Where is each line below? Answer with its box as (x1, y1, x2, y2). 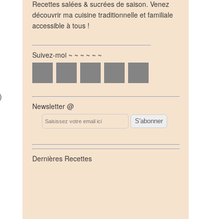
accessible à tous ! (32, 21, 89, 30)
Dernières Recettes (32, 153, 92, 163)
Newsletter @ (32, 101, 74, 111)
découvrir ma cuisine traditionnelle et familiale (32, 10, 173, 20)
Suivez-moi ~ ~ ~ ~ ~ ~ (32, 50, 102, 60)
